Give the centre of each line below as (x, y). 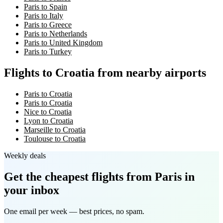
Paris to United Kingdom (63, 43)
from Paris (153, 176)
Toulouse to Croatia (55, 139)
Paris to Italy (44, 16)
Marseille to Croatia (55, 130)
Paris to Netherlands (56, 34)
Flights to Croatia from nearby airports (105, 73)
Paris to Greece (48, 25)
